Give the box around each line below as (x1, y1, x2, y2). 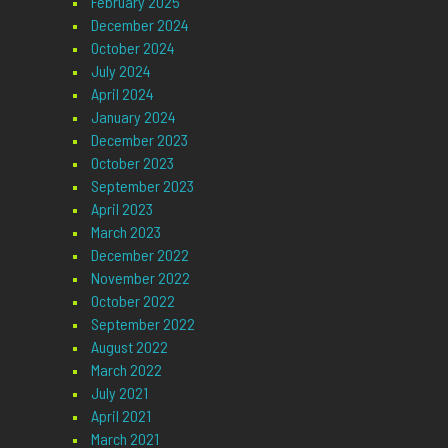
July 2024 (90, 60, 151, 80)
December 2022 (90, 244, 189, 264)
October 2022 (90, 290, 175, 310)
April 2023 (90, 198, 153, 218)
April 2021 (90, 405, 151, 425)
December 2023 (90, 129, 188, 149)
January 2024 (90, 106, 176, 126)
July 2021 (90, 382, 148, 402)
